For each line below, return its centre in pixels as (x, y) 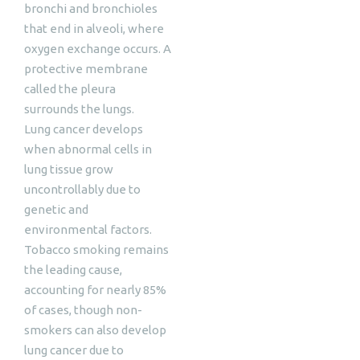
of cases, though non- (83, 310)
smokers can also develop (95, 330)
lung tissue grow (69, 169)
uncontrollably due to (82, 189)
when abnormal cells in (88, 149)
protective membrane (86, 69)
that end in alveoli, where (94, 29)
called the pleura (70, 89)
